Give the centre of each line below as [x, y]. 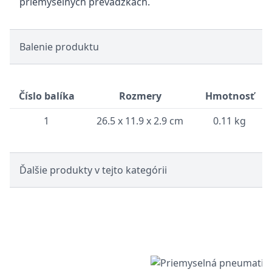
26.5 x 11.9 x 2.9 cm [140, 121]
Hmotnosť [229, 96]
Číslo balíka [46, 96]
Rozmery [140, 96]
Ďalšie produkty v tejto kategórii [93, 170]
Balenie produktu [59, 47]
